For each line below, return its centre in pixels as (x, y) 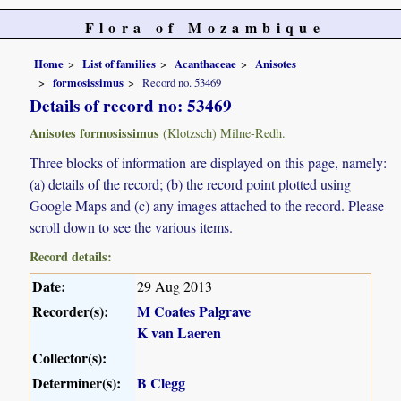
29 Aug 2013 (175, 286)
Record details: (71, 257)
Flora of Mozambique (205, 27)
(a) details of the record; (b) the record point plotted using (191, 184)
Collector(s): (70, 358)
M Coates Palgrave (194, 311)
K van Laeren (179, 333)
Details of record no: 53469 (131, 106)
